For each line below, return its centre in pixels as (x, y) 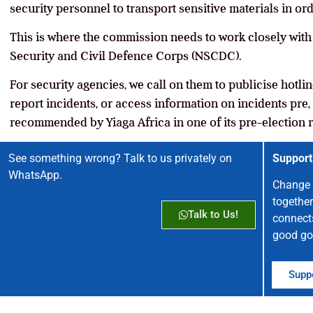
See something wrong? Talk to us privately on (120, 159)
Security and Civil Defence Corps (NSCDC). (126, 56)
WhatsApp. (35, 175)
